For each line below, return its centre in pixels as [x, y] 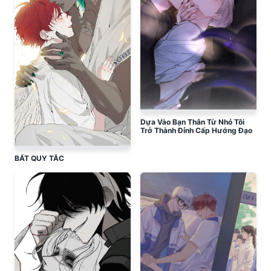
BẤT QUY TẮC [39, 158]
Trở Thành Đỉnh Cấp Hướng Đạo [196, 131]
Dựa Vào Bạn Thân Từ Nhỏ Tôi [192, 122]
